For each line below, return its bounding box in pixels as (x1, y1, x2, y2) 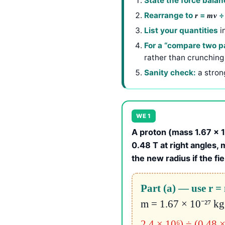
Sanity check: (144, 67, 196, 77)
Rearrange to (144, 10, 195, 20)
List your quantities (144, 25, 218, 35)
